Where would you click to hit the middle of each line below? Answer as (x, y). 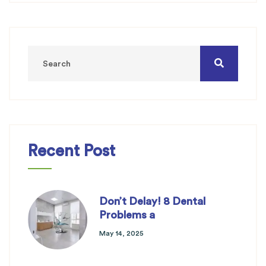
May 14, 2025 (121, 234)
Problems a (127, 215)
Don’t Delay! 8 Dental (152, 202)
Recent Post (72, 151)
